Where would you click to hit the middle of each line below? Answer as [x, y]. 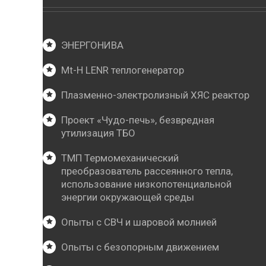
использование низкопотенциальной [147, 184]
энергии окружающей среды [128, 197]
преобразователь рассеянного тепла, [147, 171]
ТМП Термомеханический [120, 158]
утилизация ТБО [99, 133]
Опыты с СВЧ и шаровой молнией [139, 222]
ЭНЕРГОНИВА [93, 45]
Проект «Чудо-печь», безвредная [138, 120]
